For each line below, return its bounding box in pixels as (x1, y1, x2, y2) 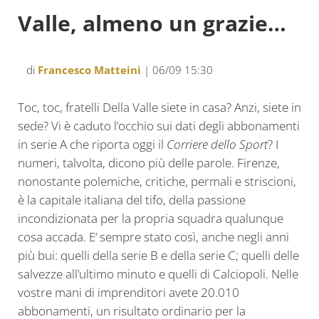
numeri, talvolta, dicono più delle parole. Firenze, (17, 154, 280, 171)
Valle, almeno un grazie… (17, 8, 286, 38)
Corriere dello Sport (166, 135, 268, 152)
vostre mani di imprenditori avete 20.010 (17, 283, 239, 300)
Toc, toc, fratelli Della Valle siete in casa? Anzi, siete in (17, 98, 301, 115)
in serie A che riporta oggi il (17, 135, 167, 152)
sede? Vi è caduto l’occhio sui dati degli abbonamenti (17, 117, 300, 134)
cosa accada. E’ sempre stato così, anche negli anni (17, 228, 289, 245)
